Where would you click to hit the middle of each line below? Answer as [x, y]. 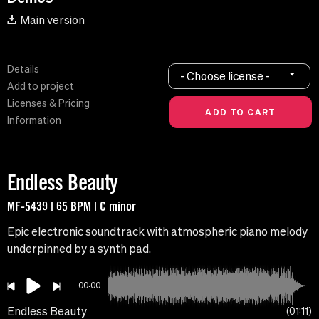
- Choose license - [225, 76]
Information [34, 121]
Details [23, 69]
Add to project [41, 87]
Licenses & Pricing [48, 104]
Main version [52, 20]
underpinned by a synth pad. [79, 249]
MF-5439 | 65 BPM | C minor [72, 206]
